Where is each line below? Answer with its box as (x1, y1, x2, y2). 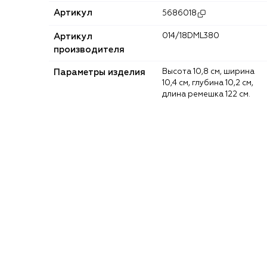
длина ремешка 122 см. (162, 90, 250, 98)
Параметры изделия (54, 67, 145, 77)
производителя (54, 45, 125, 54)
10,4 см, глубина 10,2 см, (162, 79, 253, 87)
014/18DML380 (168, 32, 219, 40)
